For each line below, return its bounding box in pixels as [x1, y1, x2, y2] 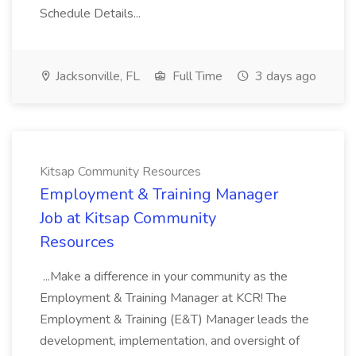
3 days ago [252, 68, 316, 85]
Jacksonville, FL [52, 68, 140, 85]
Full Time [169, 68, 222, 85]
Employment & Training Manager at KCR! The [40, 289, 287, 307]
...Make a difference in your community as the [40, 268, 288, 285]
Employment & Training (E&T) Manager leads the [40, 311, 309, 328]
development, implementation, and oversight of [40, 332, 300, 350]
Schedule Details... [40, 5, 144, 22]
